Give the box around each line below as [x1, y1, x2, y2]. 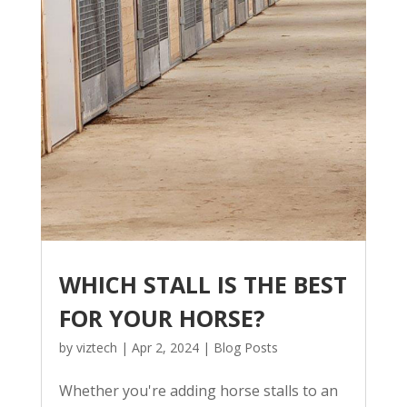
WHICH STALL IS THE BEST [58, 269, 347, 301]
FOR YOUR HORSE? [58, 303, 264, 334]
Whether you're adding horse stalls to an [58, 381, 338, 402]
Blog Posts [213, 339, 278, 357]
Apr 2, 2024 [131, 339, 199, 357]
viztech [75, 339, 117, 357]
